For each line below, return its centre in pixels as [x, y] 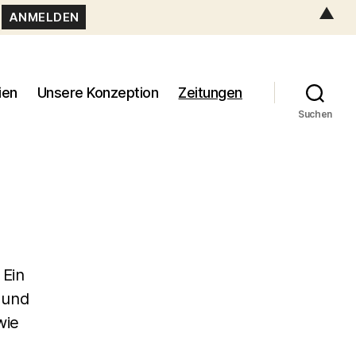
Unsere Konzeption [98, 93]
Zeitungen [210, 93]
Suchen [315, 114]
